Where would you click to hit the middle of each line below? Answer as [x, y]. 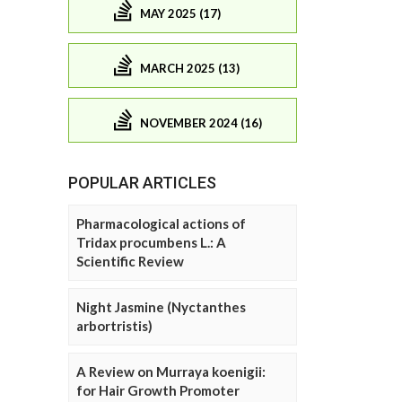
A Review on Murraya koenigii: [171, 372]
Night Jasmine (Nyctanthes [161, 307]
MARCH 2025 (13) [190, 68]
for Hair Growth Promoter [158, 391]
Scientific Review [130, 262]
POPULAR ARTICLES [142, 183]
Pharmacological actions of [161, 224]
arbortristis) [114, 326]
